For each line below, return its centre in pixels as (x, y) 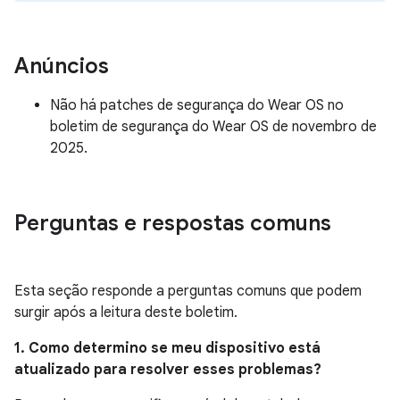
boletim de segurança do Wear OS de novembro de (213, 127)
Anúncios (62, 66)
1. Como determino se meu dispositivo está (167, 348)
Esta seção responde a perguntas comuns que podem (188, 291)
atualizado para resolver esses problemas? (168, 370)
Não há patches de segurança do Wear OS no (197, 105)
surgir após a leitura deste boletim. (126, 312)
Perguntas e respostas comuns (173, 223)
